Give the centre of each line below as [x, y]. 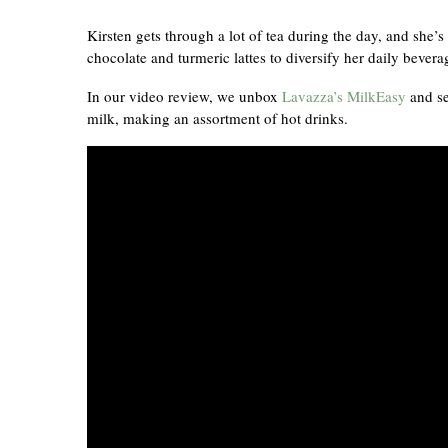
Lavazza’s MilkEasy [344, 96]
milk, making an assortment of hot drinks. [217, 118]
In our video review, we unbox [184, 96]
